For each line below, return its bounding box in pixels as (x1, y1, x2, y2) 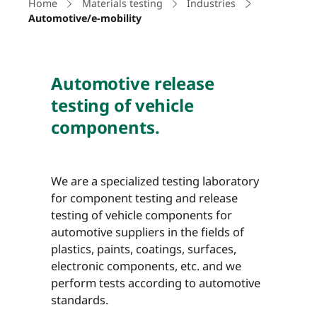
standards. (51, 291, 108, 308)
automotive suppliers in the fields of (51, 223, 244, 240)
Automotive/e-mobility (28, 11, 142, 25)
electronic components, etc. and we (51, 257, 241, 274)
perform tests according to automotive (51, 274, 260, 291)
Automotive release (51, 71, 214, 96)
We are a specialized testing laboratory (51, 172, 259, 189)
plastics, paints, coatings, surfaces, (51, 240, 236, 257)
